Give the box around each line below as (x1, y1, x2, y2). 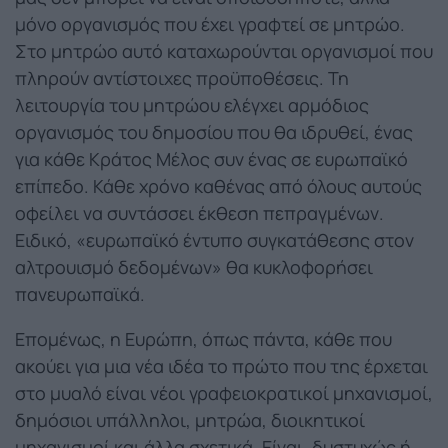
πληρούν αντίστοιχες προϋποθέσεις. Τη (15, 65, 349, 90)
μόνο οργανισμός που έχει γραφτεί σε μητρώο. (15, 11, 405, 36)
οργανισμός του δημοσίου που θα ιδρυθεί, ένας (15, 119, 413, 144)
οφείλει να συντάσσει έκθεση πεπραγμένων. (15, 200, 384, 225)
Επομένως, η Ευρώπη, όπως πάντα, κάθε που (15, 326, 392, 351)
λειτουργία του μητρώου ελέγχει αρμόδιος (15, 92, 369, 117)
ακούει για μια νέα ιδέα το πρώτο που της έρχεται (15, 353, 428, 378)
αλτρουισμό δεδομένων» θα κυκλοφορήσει (15, 254, 373, 279)
